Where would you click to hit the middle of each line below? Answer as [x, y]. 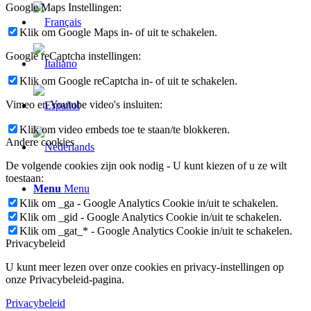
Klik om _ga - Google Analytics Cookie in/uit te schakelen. [149, 203]
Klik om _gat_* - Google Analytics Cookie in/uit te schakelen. [156, 230]
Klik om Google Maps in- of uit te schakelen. [118, 32]
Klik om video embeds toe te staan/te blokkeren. [125, 129]
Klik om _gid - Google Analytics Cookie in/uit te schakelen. [151, 217]
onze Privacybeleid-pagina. [65, 279]
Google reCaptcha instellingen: [73, 56]
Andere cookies [40, 142]
